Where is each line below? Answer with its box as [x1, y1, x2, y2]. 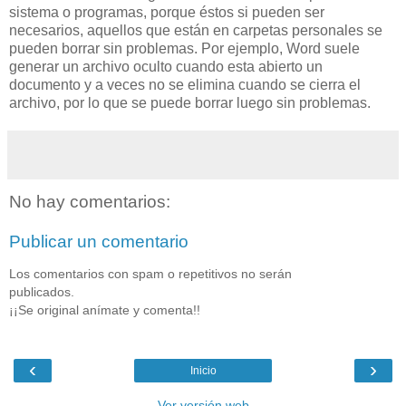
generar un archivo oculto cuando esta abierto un [9, 58, 323, 74]
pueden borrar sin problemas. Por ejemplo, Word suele [9, 40, 360, 56]
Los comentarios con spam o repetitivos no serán [9, 266, 292, 281]
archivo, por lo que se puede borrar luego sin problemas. [9, 94, 371, 111]
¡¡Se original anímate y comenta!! [9, 303, 200, 317]
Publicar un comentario [9, 231, 188, 251]
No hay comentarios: [9, 192, 170, 212]
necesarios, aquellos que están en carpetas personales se [9, 22, 382, 38]
